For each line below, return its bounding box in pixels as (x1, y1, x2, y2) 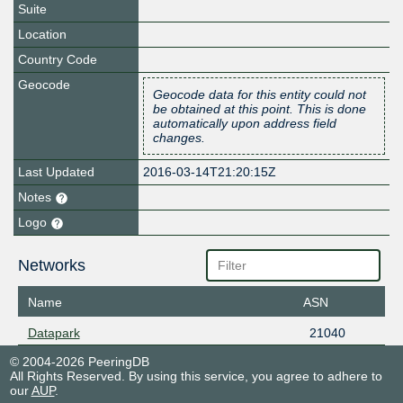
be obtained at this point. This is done (153, 102, 367, 117)
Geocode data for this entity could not (153, 87, 367, 103)
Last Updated (18, 165, 94, 180)
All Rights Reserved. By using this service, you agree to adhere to (9, 368, 382, 383)
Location (18, 27, 67, 42)
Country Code (18, 52, 97, 67)
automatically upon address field (153, 116, 337, 131)
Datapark (27, 325, 80, 340)
